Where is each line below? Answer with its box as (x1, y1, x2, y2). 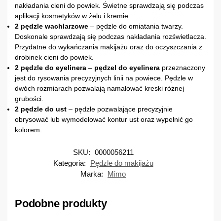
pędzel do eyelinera (94, 63, 160, 72)
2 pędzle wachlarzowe (15, 22, 88, 30)
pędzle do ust (21, 105, 67, 113)
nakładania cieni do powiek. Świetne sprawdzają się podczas (15, 1, 204, 9)
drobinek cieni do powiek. (15, 53, 94, 61)
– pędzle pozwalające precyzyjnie (67, 105, 173, 113)
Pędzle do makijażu (90, 158, 153, 167)
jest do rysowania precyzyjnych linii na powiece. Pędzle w (15, 74, 193, 82)
